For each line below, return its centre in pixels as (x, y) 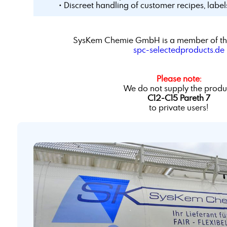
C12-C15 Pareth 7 (179, 98)
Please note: (179, 78)
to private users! (179, 107)
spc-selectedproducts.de (179, 49)
